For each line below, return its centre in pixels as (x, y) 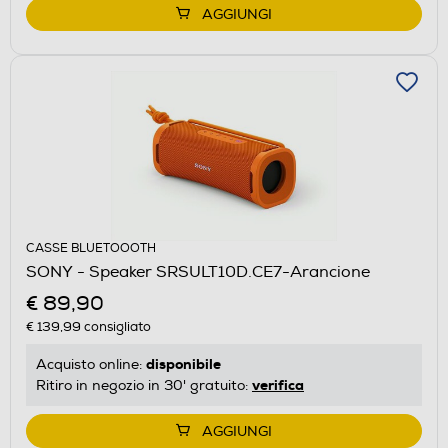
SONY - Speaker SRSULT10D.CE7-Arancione (198, 271)
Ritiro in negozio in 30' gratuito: (144, 385)
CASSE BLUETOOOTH (91, 248)
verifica (278, 384)
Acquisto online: (91, 364)
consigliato (116, 326)
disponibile (183, 363)
